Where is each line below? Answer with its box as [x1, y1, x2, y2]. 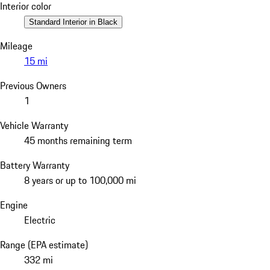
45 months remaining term [24, 133, 132, 148]
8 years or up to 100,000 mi [24, 172, 136, 187]
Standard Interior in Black [29, 17, 118, 27]
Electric [24, 212, 55, 227]
